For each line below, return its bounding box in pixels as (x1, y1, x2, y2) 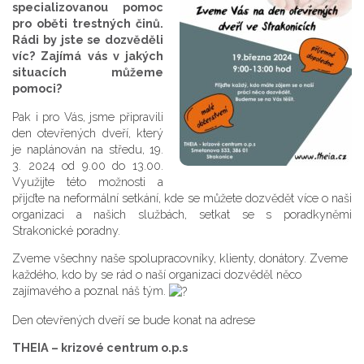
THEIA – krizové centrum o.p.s (12, 340, 188, 355)
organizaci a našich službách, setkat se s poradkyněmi (12, 206, 352, 221)
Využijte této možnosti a (12, 174, 163, 188)
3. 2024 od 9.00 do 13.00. (12, 158, 163, 172)
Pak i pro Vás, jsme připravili (12, 109, 163, 123)
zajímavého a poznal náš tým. (12, 284, 169, 298)
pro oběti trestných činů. (12, 16, 163, 31)
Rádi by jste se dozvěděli (12, 32, 163, 47)
